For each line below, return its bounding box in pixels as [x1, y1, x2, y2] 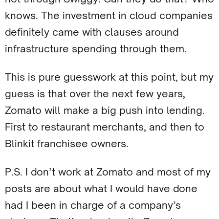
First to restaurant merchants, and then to [5, 121, 204, 133]
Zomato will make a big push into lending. [5, 104, 205, 116]
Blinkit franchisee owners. [5, 137, 129, 150]
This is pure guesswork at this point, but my [5, 71, 214, 83]
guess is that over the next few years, [5, 88, 185, 100]
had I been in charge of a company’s [5, 199, 181, 211]
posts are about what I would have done [5, 182, 197, 195]
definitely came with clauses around [5, 26, 179, 38]
